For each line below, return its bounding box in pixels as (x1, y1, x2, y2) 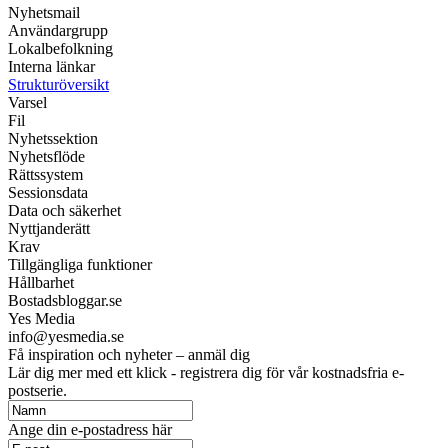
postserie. (8, 382, 67, 400)
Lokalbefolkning (8, 40, 113, 58)
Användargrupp (8, 22, 108, 40)
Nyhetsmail (8, 4, 80, 22)
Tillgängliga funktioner (8, 256, 152, 274)
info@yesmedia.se (8, 328, 124, 346)
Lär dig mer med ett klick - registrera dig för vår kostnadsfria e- (8, 364, 404, 382)
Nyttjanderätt (8, 220, 90, 238)
